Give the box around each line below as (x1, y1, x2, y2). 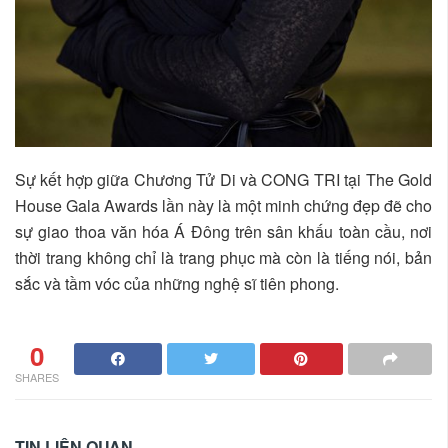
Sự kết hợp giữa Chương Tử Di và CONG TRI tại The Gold (15, 167, 432, 191)
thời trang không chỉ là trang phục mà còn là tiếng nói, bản (15, 245, 432, 269)
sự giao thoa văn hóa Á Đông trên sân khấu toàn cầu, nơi (15, 219, 432, 243)
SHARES (15, 368, 59, 385)
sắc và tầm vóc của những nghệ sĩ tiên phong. (15, 271, 339, 295)
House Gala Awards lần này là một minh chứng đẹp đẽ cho (15, 193, 432, 217)
